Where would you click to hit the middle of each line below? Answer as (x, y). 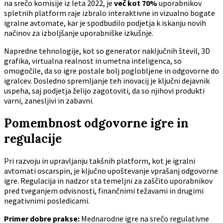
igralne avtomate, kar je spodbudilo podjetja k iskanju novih (105, 23)
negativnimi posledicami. (47, 201)
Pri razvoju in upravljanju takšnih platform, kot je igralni (100, 161)
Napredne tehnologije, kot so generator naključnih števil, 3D (107, 51)
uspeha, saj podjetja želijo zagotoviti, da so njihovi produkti (104, 90)
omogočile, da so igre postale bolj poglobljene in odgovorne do (111, 70)
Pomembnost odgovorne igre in (96, 123)
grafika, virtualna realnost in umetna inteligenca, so (93, 60)
